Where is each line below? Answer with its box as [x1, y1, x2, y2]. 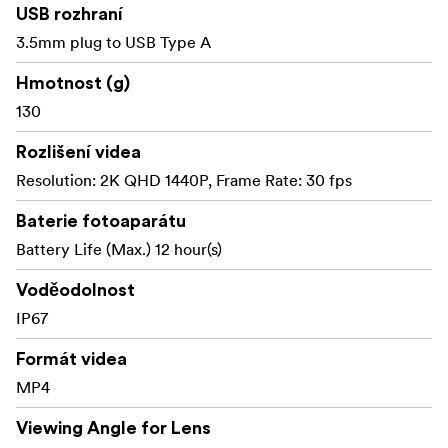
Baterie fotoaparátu [16, 211, 186, 230]
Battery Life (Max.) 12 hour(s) [16, 238, 222, 259]
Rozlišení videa [16, 142, 141, 161]
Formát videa [16, 349, 127, 368]
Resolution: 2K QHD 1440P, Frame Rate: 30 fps [16, 169, 352, 190]
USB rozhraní [16, 4, 123, 23]
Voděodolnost [16, 280, 135, 299]
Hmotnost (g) [16, 73, 130, 92]
